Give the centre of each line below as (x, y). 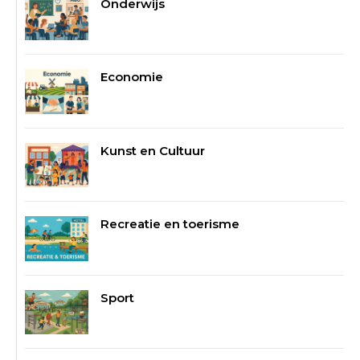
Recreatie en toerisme (170, 224)
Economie (132, 77)
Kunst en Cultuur (153, 150)
